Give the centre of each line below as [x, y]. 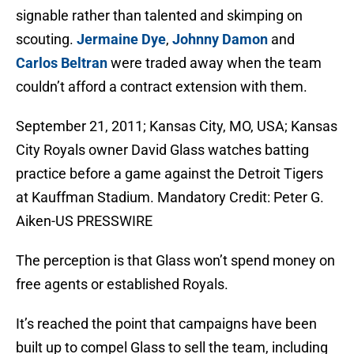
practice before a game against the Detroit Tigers [169, 174]
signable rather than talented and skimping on [159, 16]
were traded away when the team [215, 63]
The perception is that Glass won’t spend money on [175, 261]
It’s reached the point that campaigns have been [166, 324]
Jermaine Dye [121, 40]
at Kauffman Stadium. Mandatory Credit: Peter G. [170, 198]
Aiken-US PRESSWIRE [84, 221]
